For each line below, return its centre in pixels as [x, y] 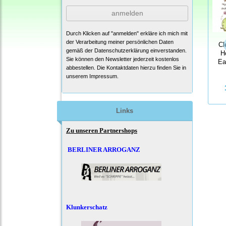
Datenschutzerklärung [122, 50]
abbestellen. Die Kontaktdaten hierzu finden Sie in [126, 67]
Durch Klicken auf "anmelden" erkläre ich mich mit [127, 33]
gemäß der [80, 50]
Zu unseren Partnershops [102, 130]
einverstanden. [168, 50]
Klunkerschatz [87, 207]
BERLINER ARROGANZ [104, 149]
